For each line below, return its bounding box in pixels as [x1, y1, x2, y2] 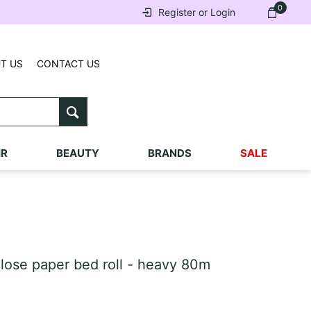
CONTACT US [37, 58, 101, 69]
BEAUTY [56, 146, 99, 160]
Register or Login [158, 6, 235, 18]
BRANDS [147, 146, 192, 160]
